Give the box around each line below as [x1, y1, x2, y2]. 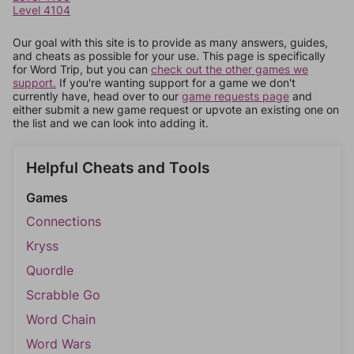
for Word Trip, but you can [13, 62, 151, 76]
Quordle [26, 262, 73, 278]
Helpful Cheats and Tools [26, 159, 209, 177]
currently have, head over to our [13, 89, 182, 103]
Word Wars [26, 336, 91, 352]
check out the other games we [151, 62, 308, 76]
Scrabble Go [26, 287, 100, 303]
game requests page [182, 89, 289, 103]
